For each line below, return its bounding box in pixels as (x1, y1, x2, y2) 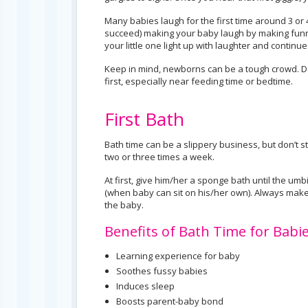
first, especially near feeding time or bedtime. (104, 75, 293, 87)
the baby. (104, 199, 144, 211)
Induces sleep (116, 280, 175, 292)
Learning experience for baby (116, 250, 240, 262)
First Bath (104, 107, 184, 131)
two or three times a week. (104, 151, 214, 163)
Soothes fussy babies (116, 265, 208, 277)
